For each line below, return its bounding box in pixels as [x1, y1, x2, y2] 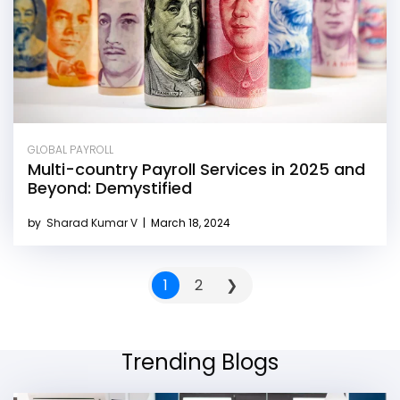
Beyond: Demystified [28, 177, 192, 200]
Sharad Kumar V [46, 215, 140, 231]
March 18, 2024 [148, 215, 230, 231]
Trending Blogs [121, 347, 279, 378]
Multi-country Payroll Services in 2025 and [28, 158, 365, 181]
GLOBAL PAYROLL [28, 142, 113, 158]
